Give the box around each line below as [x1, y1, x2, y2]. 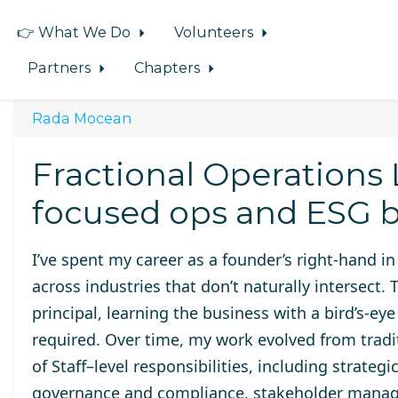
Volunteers [174, 23, 258, 41]
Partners [27, 59, 94, 76]
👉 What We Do [16, 23, 134, 41]
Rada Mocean [31, 109, 131, 127]
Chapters [134, 59, 204, 76]
